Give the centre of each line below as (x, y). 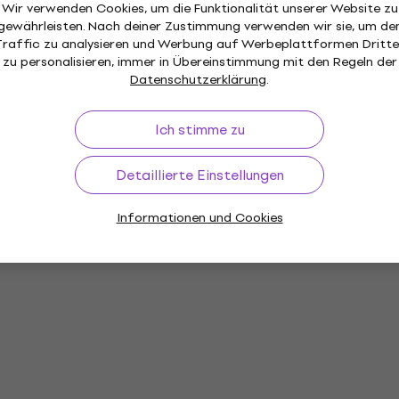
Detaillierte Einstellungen (199, 175)
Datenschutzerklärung (198, 79)
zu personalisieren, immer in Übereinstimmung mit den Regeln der (199, 61)
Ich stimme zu (199, 129)
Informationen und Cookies (199, 217)
